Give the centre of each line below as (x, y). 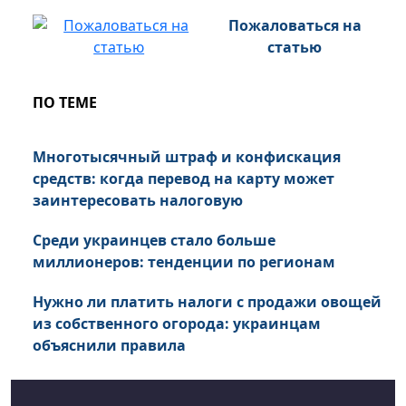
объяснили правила (109, 346)
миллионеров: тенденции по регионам (184, 262)
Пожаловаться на (295, 26)
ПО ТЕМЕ (65, 103)
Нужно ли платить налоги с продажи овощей (207, 302)
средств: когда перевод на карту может (184, 179)
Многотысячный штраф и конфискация (187, 157)
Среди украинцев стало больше (154, 241)
